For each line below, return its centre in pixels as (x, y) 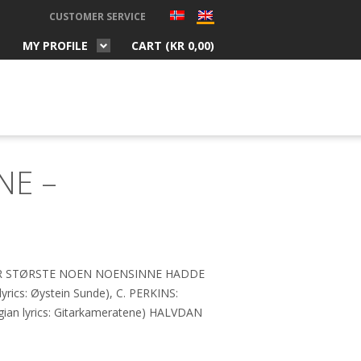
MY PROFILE (55, 46)
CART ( (151, 46)
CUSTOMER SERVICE (98, 17)
